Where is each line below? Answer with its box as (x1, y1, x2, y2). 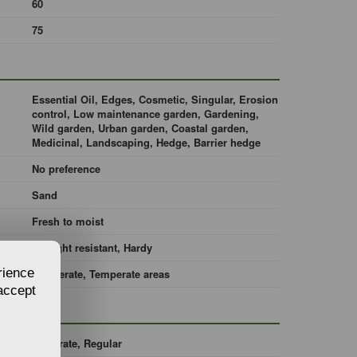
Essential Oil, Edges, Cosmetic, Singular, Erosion (31, 92, 278, 107)
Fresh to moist (31, 214, 104, 229)
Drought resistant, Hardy (31, 240, 152, 255)
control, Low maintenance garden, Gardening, (31, 106, 259, 121)
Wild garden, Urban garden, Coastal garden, (31, 120, 249, 135)
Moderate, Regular (31, 335, 122, 351)
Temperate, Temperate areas (31, 266, 170, 281)
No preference (31, 161, 100, 176)
